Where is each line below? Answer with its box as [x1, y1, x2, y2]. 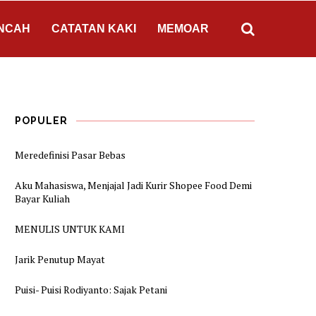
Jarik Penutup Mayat [15, 253, 105, 266]
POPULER [15, 115, 68, 126]
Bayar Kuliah [15, 192, 70, 205]
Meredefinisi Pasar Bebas [15, 148, 126, 162]
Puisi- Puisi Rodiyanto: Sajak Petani [15, 283, 167, 296]
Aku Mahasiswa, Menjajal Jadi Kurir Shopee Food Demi [15, 178, 252, 192]
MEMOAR [157, 23, 209, 35]
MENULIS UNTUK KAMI [15, 222, 125, 236]
